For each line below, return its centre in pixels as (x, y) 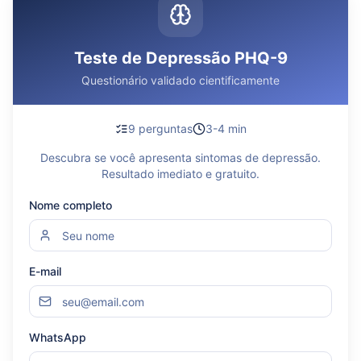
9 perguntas (160, 129)
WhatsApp (58, 337)
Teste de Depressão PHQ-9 (180, 58)
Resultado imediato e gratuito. (180, 174)
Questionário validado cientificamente (180, 80)
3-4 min (226, 129)
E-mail (45, 271)
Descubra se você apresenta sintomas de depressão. (180, 158)
